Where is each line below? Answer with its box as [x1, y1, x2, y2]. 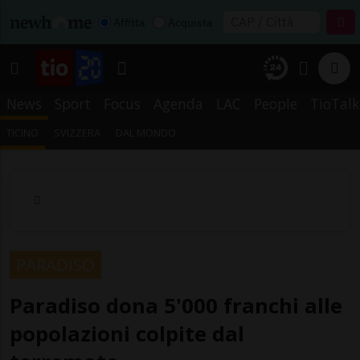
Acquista [168, 14, 212, 30]
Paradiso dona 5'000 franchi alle [10, 291, 342, 320]
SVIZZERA [54, 125, 101, 140]
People [254, 94, 297, 113]
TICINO [6, 125, 39, 140]
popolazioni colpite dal [10, 319, 244, 348]
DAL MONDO [116, 125, 177, 140]
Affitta [113, 14, 145, 30]
